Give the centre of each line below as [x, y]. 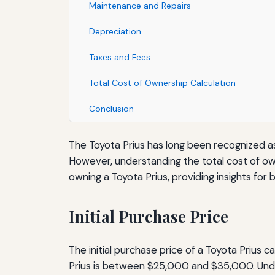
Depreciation [115, 31]
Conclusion [111, 108]
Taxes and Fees [120, 57]
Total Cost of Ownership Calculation [162, 83]
